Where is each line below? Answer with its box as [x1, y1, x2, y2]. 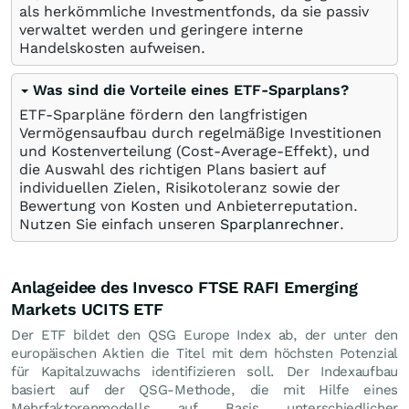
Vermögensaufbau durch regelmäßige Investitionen [19, 124, 382, 142]
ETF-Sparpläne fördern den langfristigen [19, 106, 308, 123]
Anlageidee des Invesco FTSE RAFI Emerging [11, 278, 358, 297]
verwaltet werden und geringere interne [19, 21, 303, 38]
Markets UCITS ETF [11, 299, 163, 319]
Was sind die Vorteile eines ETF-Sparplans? [33, 81, 349, 99]
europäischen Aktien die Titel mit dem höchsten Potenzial [11, 345, 398, 362]
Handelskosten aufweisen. [19, 39, 205, 57]
